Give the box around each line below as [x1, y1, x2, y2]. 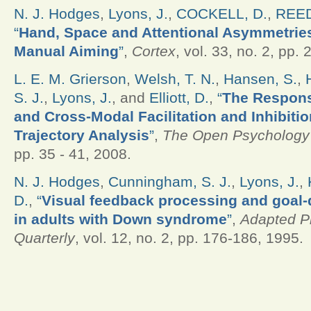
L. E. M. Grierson [14, 71, 126, 87]
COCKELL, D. [176, 6, 267, 22]
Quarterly [14, 230, 75, 246]
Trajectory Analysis [14, 127, 149, 143]
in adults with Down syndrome [14, 211, 227, 227]
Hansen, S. [224, 71, 297, 87]
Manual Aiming [14, 43, 119, 59]
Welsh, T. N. [135, 71, 215, 87]
